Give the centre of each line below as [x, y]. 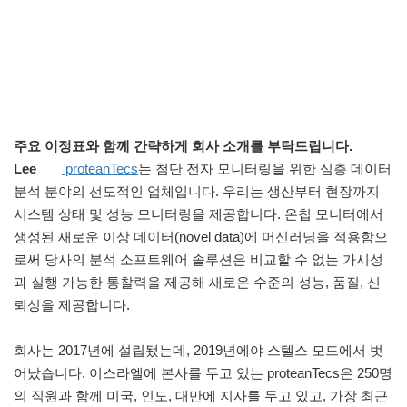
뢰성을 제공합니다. [72, 305]
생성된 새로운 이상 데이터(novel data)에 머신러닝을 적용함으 [201, 237]
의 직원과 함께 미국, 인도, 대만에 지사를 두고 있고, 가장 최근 [201, 396]
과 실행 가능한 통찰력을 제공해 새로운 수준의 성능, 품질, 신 [197, 283]
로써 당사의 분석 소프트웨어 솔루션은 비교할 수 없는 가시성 [199, 260]
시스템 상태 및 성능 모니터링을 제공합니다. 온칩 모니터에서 [199, 214]
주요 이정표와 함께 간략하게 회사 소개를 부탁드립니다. [185, 146]
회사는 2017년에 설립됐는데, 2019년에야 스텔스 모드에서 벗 [199, 351]
